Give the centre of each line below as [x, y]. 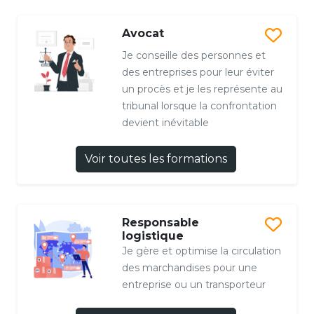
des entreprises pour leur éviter [198, 73]
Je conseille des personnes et [193, 56]
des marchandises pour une [189, 268]
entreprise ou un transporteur [193, 285]
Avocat [143, 34]
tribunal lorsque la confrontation [199, 106]
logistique [152, 236]
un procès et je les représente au [202, 89]
